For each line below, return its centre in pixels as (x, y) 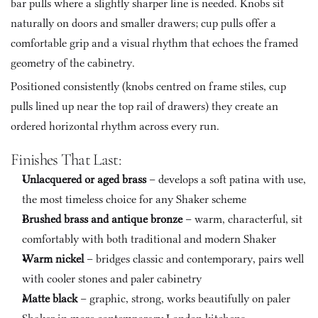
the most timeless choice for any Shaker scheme (134, 199)
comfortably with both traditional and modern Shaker (149, 239)
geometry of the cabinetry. (74, 63)
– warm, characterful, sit (242, 219)
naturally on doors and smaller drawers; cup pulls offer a (143, 23)
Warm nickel (53, 259)
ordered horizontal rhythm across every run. (115, 126)
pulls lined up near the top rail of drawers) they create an (144, 106)
